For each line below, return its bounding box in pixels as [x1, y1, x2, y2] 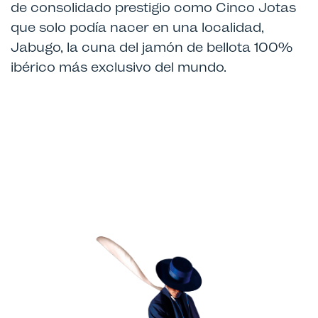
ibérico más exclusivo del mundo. [11, 57, 226, 75]
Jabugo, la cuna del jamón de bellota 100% [11, 38, 292, 55]
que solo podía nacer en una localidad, [11, 18, 264, 35]
